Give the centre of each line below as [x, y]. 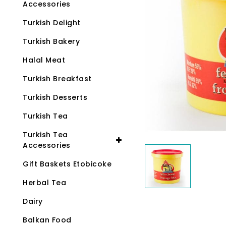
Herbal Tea [44, 183]
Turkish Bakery [51, 42]
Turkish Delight [52, 23]
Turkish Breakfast [57, 79]
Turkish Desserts [55, 98]
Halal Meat [44, 60]
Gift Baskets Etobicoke [67, 164]
